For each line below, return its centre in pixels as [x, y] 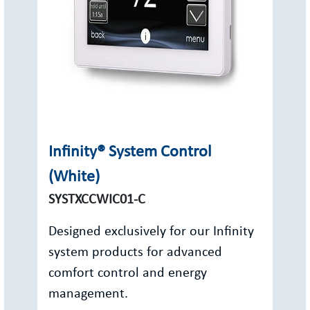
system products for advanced [135, 253]
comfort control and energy [128, 273]
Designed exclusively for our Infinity [151, 232]
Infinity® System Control [130, 152]
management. [88, 294]
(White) [74, 177]
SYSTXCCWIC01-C [97, 200]
